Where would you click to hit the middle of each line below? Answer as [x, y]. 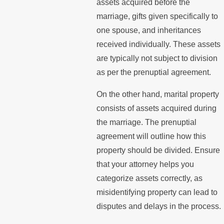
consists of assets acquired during [156, 108]
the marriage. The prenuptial [146, 122]
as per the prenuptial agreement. [153, 72]
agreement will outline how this [151, 136]
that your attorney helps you [145, 164]
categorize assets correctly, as [149, 178]
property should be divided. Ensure [158, 150]
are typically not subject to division [157, 58]
